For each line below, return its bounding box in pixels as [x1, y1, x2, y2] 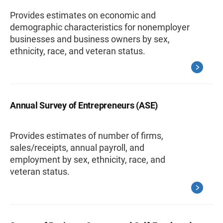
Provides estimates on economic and [10, 10, 156, 20]
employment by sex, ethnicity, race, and [10, 154, 165, 165]
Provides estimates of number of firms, [10, 130, 163, 141]
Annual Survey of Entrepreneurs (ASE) [10, 100, 158, 111]
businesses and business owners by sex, [10, 34, 170, 44]
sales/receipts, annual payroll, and [10, 142, 144, 153]
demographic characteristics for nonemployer [10, 22, 190, 32]
